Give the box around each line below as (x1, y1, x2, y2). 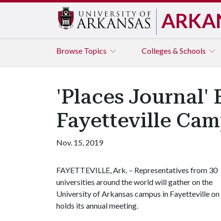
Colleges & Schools (142, 46, 207, 55)
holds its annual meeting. (56, 201, 138, 210)
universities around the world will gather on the (56, 177, 213, 186)
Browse (56, 46, 84, 55)
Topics (84, 46, 108, 55)
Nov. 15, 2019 (56, 138, 103, 147)
